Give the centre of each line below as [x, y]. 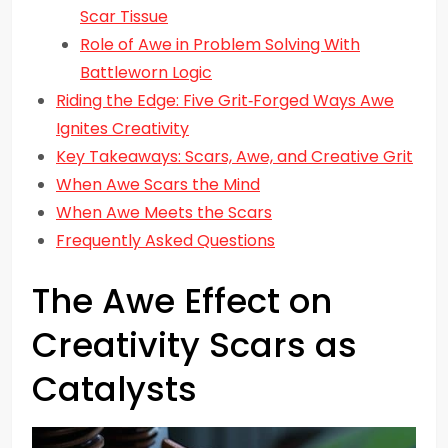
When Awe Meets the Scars [164, 212]
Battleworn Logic [146, 72]
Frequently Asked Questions [165, 240]
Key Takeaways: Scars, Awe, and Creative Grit [234, 156]
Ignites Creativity [122, 128]
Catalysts [114, 389]
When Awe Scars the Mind [158, 184]
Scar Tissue [124, 16]
